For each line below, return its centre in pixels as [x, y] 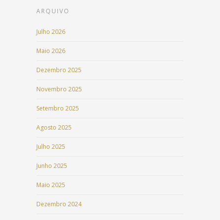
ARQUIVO [53, 11]
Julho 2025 [51, 146]
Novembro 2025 [59, 89]
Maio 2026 [51, 51]
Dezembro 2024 [59, 204]
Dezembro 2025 [59, 70]
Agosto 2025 [54, 127]
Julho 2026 [51, 31]
